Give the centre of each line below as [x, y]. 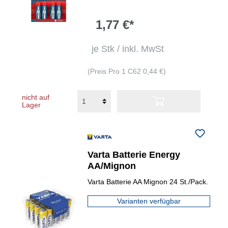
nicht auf [36, 97]
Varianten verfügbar [149, 201]
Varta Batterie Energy [134, 155]
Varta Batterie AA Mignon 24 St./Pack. [148, 182]
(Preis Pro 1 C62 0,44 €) [127, 71]
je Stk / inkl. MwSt [128, 49]
